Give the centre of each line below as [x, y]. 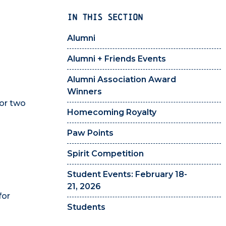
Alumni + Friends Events [117, 59]
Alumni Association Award [122, 80]
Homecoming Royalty [112, 112]
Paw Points [90, 133]
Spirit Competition [105, 154]
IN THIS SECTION [105, 17]
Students [86, 207]
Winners [84, 92]
